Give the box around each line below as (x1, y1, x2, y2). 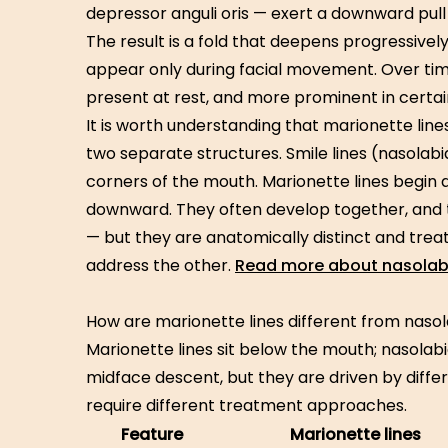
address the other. (86, 254, 235, 277)
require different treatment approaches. (86, 394, 407, 417)
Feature (120, 423, 183, 446)
